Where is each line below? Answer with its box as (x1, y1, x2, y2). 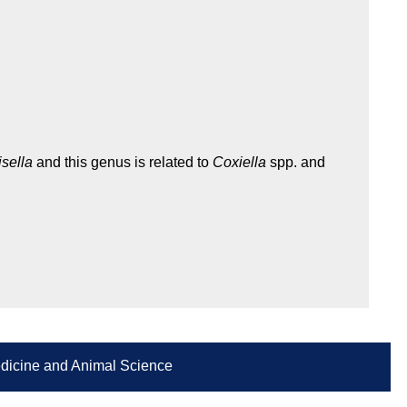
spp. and (266, 154, 325, 171)
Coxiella (213, 154, 266, 171)
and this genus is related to (33, 154, 213, 171)
